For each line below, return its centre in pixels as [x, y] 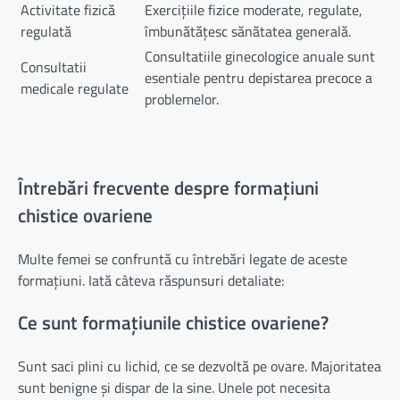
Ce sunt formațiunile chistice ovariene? [173, 323]
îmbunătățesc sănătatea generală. [248, 31]
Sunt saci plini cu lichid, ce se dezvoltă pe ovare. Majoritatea [200, 367]
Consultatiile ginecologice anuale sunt [260, 56]
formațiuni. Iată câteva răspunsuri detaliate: [151, 280]
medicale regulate [75, 88]
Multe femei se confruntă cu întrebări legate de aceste [183, 258]
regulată [46, 31]
